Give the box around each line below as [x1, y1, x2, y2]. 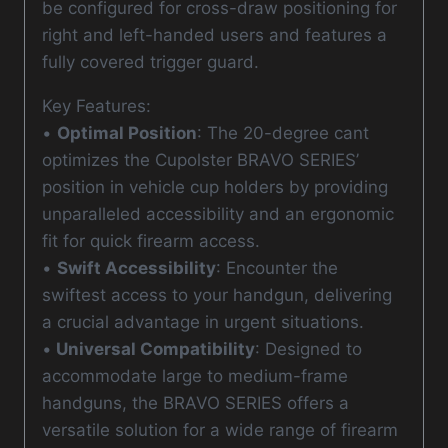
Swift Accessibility [57, 258, 216, 279]
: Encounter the [216, 258, 338, 279]
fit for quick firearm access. [42, 231, 260, 252]
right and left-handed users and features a [42, 25, 387, 46]
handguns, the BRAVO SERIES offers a [42, 393, 349, 414]
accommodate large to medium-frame [42, 366, 348, 387]
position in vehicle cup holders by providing [42, 177, 388, 198]
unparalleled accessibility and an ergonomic [42, 204, 394, 225]
